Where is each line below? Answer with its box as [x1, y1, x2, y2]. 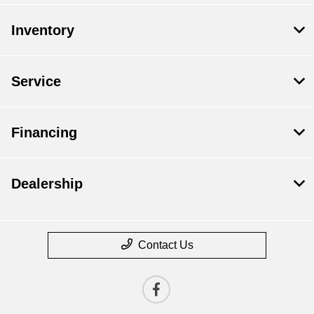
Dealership [11, 175, 83, 191]
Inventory [11, 22, 74, 38]
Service [11, 73, 61, 89]
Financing [11, 124, 77, 140]
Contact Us [137, 238, 193, 251]
